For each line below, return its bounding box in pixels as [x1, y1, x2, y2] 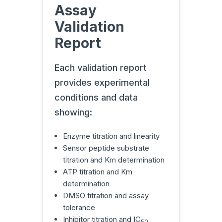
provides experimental [55, 77, 150, 88]
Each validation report [55, 62, 147, 73]
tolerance [62, 203, 95, 213]
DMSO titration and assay [62, 191, 149, 201]
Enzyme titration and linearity [62, 131, 160, 141]
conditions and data [55, 92, 138, 103]
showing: [55, 107, 92, 118]
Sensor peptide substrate [62, 143, 149, 153]
